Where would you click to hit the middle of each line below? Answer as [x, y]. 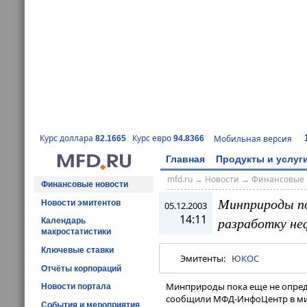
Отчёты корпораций [81, 268]
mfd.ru [180, 180]
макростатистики [76, 232]
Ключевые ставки [77, 250]
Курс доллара [67, 138]
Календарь [63, 221]
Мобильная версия [253, 138]
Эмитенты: [206, 259]
